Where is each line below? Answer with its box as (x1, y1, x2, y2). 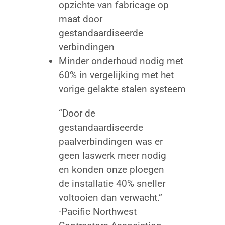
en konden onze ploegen (58, 163, 164, 175)
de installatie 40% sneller (58, 177, 165, 189)
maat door (58, 13, 102, 25)
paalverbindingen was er (58, 135, 163, 147)
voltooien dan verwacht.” (58, 191, 162, 203)
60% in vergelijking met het (58, 69, 174, 81)
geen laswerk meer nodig (58, 149, 166, 161)
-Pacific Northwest (58, 205, 137, 217)
